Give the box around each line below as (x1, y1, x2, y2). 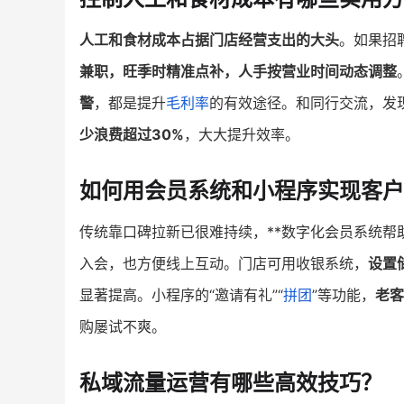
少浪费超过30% (79, 125, 184, 144)
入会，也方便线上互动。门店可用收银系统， (79, 254, 368, 273)
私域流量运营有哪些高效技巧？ (79, 370, 382, 397)
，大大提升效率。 (184, 125, 299, 144)
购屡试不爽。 (79, 317, 166, 336)
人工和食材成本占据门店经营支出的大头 (79, 31, 339, 50)
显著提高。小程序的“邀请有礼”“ (79, 286, 283, 305)
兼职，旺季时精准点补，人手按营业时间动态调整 (79, 62, 397, 81)
